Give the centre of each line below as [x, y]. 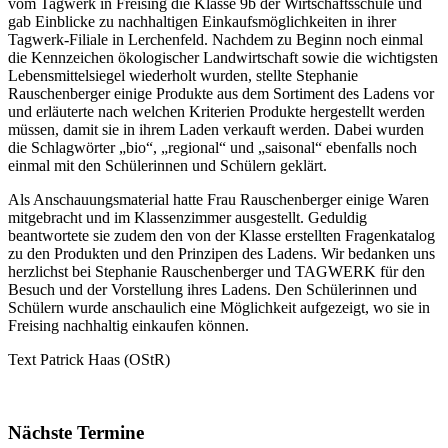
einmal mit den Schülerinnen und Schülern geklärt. [167, 165]
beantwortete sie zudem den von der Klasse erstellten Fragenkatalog [221, 235]
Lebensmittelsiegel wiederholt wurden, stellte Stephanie [183, 75]
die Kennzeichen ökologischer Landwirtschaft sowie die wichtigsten [223, 57]
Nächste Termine [76, 432]
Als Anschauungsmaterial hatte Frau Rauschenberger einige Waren [218, 199]
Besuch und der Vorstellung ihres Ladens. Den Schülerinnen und [212, 289]
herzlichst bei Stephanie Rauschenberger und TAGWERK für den [216, 271]
